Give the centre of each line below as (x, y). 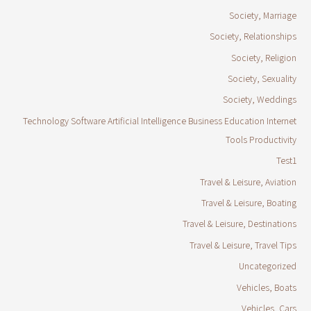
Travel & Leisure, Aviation (248, 182)
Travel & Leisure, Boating (249, 203)
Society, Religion (263, 57)
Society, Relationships (253, 36)
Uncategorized (267, 266)
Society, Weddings (259, 100)
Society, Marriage (262, 15)
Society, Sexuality (262, 78)
